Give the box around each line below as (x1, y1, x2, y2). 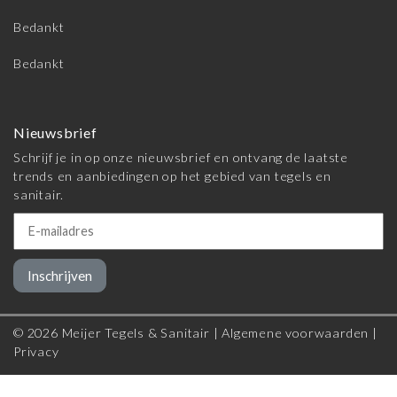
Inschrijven (27, 268, 92, 284)
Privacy (13, 344, 59, 360)
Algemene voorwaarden (222, 325, 370, 341)
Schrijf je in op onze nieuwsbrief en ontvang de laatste (13, 150, 348, 166)
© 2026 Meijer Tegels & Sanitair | (13, 325, 222, 341)
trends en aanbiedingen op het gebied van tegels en (13, 168, 331, 184)
